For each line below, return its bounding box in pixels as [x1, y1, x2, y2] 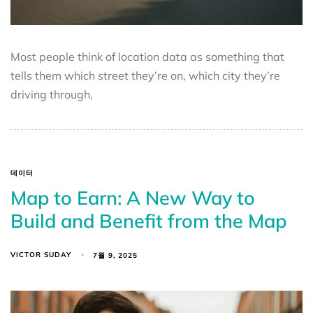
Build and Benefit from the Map [10, 209, 286, 233]
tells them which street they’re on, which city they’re [10, 68, 280, 83]
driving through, [10, 87, 93, 102]
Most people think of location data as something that [10, 50, 284, 64]
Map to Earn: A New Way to [10, 186, 255, 210]
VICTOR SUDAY [10, 250, 71, 260]
